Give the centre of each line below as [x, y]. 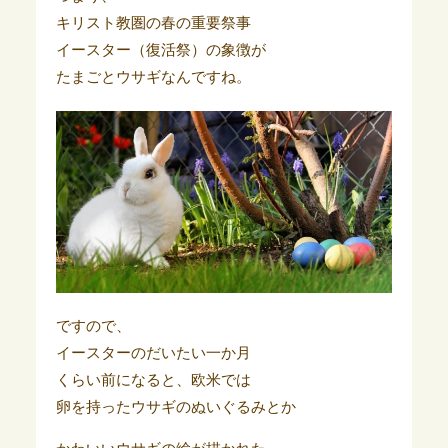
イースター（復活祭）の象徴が [160, 50]
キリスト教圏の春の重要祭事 [153, 23]
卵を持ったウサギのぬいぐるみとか [175, 406]
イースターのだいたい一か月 [153, 352]
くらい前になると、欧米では [153, 379]
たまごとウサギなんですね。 [153, 77]
